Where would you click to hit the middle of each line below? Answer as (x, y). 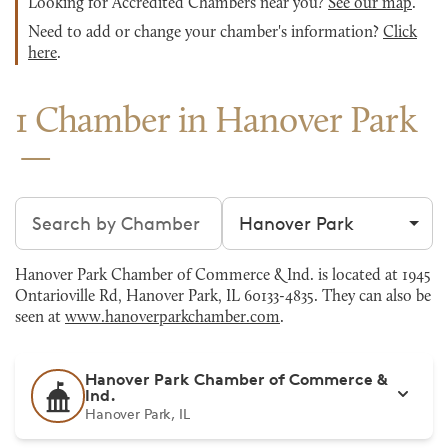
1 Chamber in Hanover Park (216, 123)
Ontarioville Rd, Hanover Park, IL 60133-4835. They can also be (223, 297)
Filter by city (274, 209)
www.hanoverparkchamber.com (172, 318)
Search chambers (88, 209)
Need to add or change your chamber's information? (205, 33)
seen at (40, 318)
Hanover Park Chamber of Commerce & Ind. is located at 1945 (223, 276)
